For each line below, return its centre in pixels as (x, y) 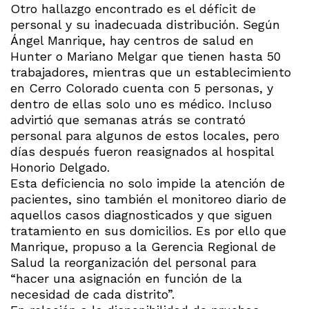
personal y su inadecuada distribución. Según (145, 24)
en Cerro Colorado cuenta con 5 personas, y (142, 88)
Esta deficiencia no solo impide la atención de (148, 183)
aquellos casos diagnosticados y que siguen (141, 215)
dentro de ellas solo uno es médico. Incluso (141, 103)
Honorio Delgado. (60, 167)
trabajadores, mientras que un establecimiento (151, 72)
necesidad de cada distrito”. (92, 294)
